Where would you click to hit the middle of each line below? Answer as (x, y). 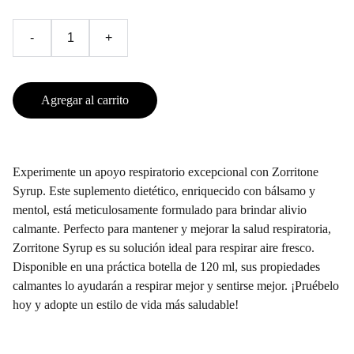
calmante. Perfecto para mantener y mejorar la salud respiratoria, (172, 229)
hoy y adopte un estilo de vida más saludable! (126, 305)
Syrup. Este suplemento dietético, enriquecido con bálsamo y (164, 191)
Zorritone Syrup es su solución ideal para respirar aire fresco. (164, 248)
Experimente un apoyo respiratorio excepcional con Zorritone (166, 172)
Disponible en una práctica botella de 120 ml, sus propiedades (166, 267)
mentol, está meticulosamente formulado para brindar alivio (160, 210)
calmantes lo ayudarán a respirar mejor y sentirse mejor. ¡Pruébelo (176, 286)
